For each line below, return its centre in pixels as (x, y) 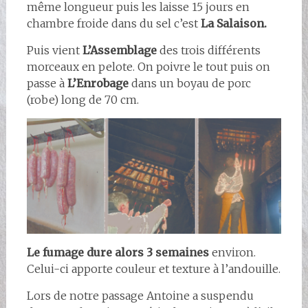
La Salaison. (233, 23)
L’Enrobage (99, 83)
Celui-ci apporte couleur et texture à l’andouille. (153, 269)
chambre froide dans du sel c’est (112, 23)
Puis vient (53, 50)
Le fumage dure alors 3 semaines (118, 253)
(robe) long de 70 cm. (82, 99)
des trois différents (210, 50)
